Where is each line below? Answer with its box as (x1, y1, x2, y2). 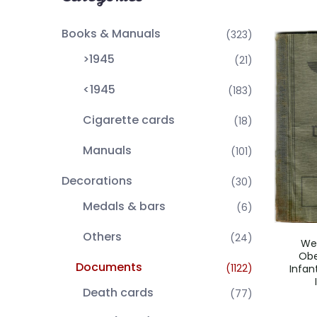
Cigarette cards (83, 112, 175, 128)
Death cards (83, 284, 154, 301)
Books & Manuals (62, 25, 161, 42)
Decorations (62, 173, 132, 189)
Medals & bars (83, 198, 166, 214)
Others (83, 229, 122, 245)
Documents (76, 259, 142, 275)
